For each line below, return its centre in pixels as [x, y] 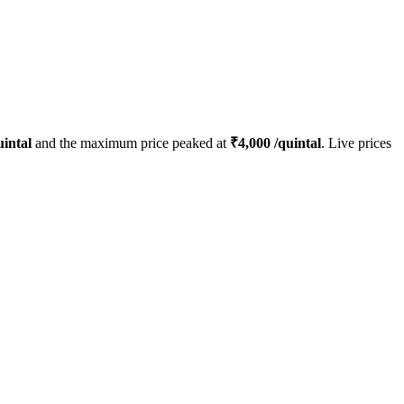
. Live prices [356, 143]
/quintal [296, 143]
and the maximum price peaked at [131, 143]
